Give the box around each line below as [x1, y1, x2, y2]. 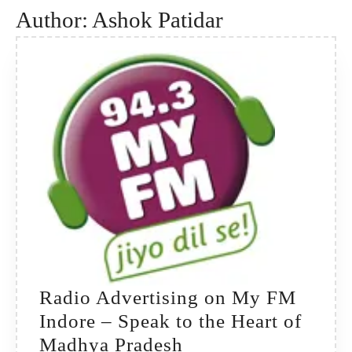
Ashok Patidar [92, 7, 223, 32]
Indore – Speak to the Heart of [39, 310, 302, 332]
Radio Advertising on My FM [39, 287, 296, 309]
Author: [16, 7, 92, 32]
